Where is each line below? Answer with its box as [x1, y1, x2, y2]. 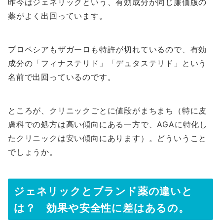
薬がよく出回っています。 [8, 11, 108, 21]
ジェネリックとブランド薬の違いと [14, 184, 193, 198]
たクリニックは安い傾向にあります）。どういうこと [8, 133, 207, 144]
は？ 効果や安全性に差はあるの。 [14, 201, 189, 215]
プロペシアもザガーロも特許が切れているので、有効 [8, 44, 207, 55]
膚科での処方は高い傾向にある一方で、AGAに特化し [8, 119, 208, 130]
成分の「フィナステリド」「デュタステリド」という [8, 58, 207, 69]
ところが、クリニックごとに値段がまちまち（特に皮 [8, 106, 207, 116]
